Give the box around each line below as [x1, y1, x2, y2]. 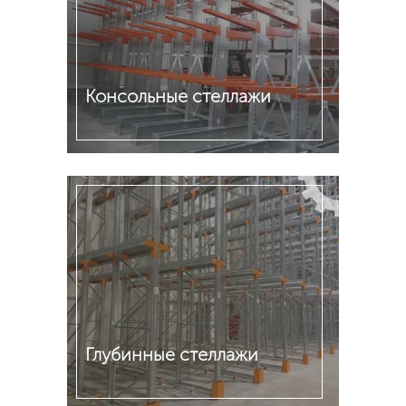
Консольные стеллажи [85, 85, 271, 107]
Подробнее [85, 164, 163, 181]
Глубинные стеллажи [85, 343, 258, 365]
